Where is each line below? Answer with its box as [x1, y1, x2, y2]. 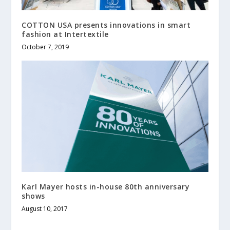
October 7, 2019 [22, 42, 69, 51]
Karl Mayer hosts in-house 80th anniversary [22, 182, 190, 192]
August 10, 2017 [22, 204, 68, 214]
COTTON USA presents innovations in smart [22, 20, 191, 30]
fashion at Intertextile [22, 29, 109, 39]
